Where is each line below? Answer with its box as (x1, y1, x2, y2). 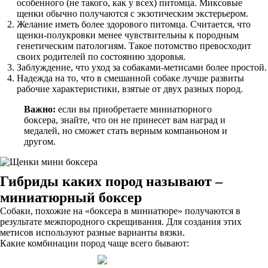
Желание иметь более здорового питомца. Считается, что (17, 19, 251, 29)
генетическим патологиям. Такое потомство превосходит (17, 41, 251, 51)
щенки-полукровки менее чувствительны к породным (17, 30, 239, 40)
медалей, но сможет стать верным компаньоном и (24, 126, 227, 136)
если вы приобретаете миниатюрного (56, 104, 212, 114)
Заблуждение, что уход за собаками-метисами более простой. (17, 62, 267, 72)
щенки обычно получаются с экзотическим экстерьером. (17, 8, 248, 19)
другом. (24, 136, 56, 147)
